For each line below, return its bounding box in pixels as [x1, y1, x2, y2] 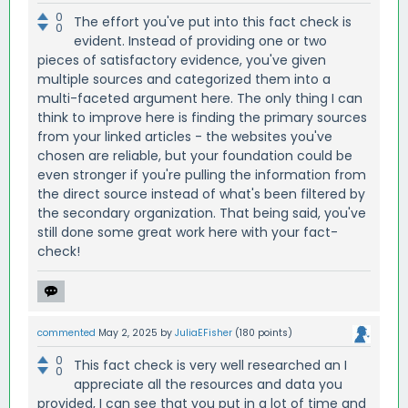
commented [37, 325, 96, 340]
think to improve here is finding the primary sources [37, 107, 367, 127]
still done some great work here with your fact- [37, 222, 338, 241]
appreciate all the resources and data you [74, 374, 342, 393]
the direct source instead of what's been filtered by [37, 184, 365, 203]
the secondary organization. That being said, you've [37, 203, 366, 222]
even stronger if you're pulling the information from [37, 165, 366, 184]
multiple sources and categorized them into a [37, 69, 331, 88]
